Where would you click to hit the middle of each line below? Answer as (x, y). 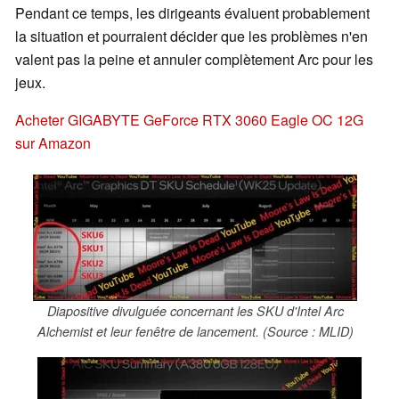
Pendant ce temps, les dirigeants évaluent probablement (192, 13)
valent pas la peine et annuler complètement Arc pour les (194, 60)
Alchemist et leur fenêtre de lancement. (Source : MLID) (195, 332)
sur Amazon (53, 143)
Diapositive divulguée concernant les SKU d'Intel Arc (195, 311)
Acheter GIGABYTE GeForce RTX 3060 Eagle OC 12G (189, 120)
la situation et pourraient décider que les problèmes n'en (191, 37)
